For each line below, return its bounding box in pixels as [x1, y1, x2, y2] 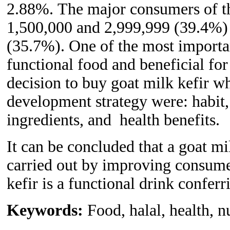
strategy [95, 92, 151, 110]
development [7, 92, 95, 110]
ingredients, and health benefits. [7, 110, 220, 129]
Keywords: [7, 201, 83, 219]
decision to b [7, 73, 90, 92]
